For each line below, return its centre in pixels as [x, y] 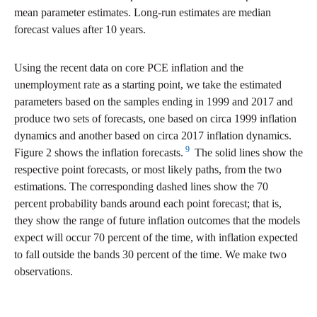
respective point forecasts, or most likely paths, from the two [148, 170]
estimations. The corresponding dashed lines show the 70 [141, 187]
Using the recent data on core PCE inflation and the [129, 68]
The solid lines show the [247, 153]
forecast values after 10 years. [80, 30]
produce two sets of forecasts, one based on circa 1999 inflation [155, 119]
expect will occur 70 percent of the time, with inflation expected [156, 238]
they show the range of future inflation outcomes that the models [157, 221]
